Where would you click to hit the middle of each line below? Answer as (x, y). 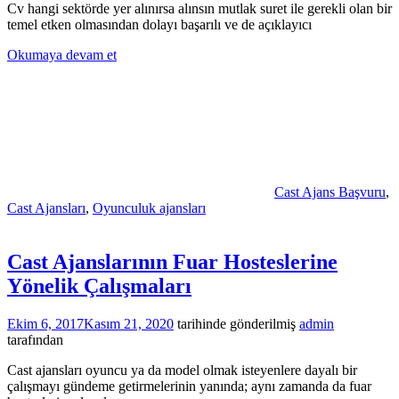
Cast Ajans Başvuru (330, 192)
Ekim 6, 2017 (45, 324)
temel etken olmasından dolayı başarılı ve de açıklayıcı (159, 25)
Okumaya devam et (62, 55)
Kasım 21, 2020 (129, 324)
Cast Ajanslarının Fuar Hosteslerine (172, 262)
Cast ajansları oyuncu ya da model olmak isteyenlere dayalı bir (182, 370)
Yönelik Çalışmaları (99, 286)
